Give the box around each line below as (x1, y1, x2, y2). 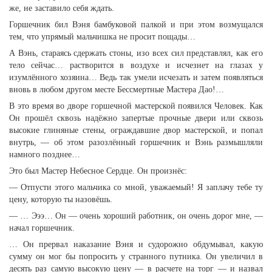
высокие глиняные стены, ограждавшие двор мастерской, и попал (9, 126, 263, 135)
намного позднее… (9, 150, 80, 159)
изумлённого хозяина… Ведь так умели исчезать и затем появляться (9, 73, 263, 82)
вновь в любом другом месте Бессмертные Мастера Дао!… (9, 85, 224, 94)
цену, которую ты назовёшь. (9, 195, 112, 204)
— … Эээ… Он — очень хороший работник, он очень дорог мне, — (9, 211, 263, 220)
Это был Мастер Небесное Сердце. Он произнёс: (9, 166, 187, 175)
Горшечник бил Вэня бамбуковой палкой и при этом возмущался (9, 20, 263, 29)
